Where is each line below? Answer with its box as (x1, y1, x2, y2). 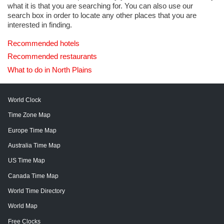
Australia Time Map (8, 141, 60, 149)
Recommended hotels (7, 39, 79, 48)
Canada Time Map (8, 172, 58, 179)
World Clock (8, 96, 41, 103)
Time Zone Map (8, 111, 50, 119)
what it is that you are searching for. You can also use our (7, 1, 193, 10)
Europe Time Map (8, 126, 56, 134)
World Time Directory (8, 187, 65, 195)
